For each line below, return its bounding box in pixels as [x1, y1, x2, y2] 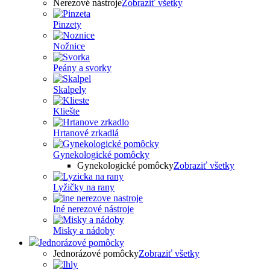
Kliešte [53, 106, 80, 116]
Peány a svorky [53, 63, 111, 73]
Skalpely [53, 84, 86, 95]
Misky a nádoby [53, 225, 115, 236]
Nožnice [53, 41, 85, 51]
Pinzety [53, 19, 81, 30]
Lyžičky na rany [53, 182, 115, 192]
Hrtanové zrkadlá [53, 128, 119, 138]
